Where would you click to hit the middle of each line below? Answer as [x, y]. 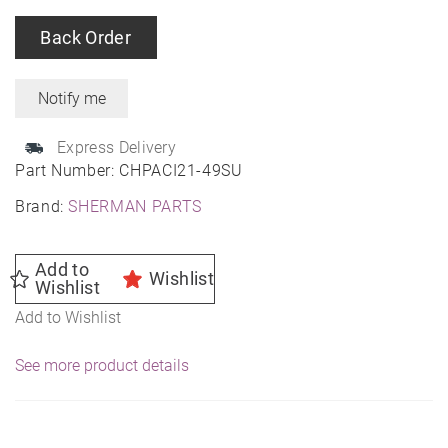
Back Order [86, 38]
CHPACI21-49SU [181, 171]
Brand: [42, 207]
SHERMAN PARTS [135, 207]
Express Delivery [117, 148]
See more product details [102, 366]
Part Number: [67, 171]
